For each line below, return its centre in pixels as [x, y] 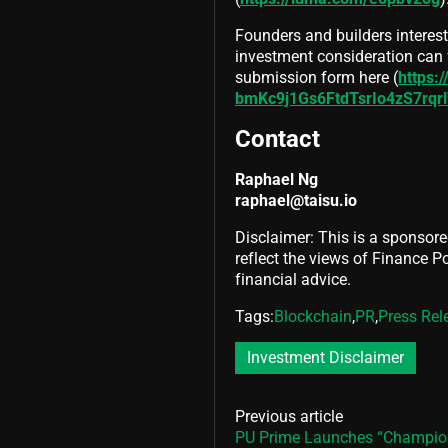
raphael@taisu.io [296, 200]
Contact [277, 138]
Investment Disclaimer [325, 358]
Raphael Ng [276, 179]
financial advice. [293, 279]
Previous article [289, 416]
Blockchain [313, 316]
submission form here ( [316, 77]
